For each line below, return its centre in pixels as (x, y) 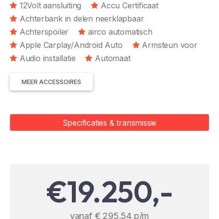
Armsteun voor (170, 45)
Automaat (113, 58)
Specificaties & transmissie (109, 122)
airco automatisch (120, 32)
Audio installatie (47, 58)
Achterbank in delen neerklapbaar (82, 18)
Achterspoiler (44, 32)
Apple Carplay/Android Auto (71, 45)
